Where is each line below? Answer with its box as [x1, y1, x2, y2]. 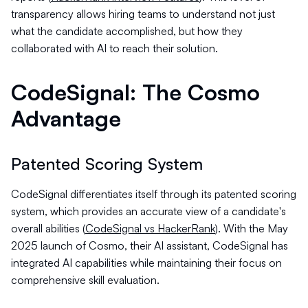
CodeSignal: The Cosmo [11, 78, 260, 106]
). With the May [215, 221, 288, 235]
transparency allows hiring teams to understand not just [11, 7, 275, 21]
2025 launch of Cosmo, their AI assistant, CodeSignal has [11, 239, 288, 252]
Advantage [11, 104, 121, 132]
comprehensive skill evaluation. [11, 273, 159, 287]
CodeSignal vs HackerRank [85, 221, 215, 235]
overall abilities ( [11, 221, 85, 235]
